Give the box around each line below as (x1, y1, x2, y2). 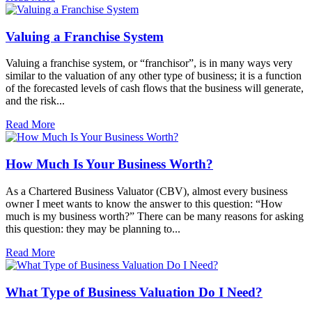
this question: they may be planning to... (6, 222, 180, 235)
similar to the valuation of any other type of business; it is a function (6, 70, 302, 82)
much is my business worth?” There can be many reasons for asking (6, 210, 304, 222)
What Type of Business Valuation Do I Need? (6, 284, 263, 299)
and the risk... (6, 95, 65, 107)
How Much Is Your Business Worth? (6, 157, 213, 172)
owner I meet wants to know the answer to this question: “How (6, 197, 283, 210)
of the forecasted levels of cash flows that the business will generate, (6, 82, 304, 95)
